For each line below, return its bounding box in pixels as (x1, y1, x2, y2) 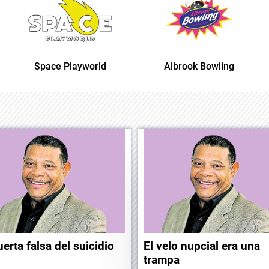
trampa (144, 253, 180, 267)
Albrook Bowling (101, 61, 172, 73)
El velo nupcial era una (144, 239, 260, 253)
